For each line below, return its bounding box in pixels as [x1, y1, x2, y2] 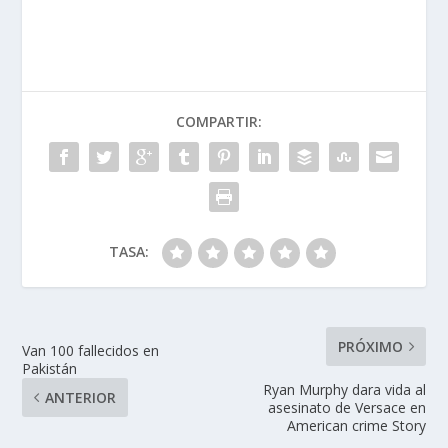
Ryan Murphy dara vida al [262, 380, 426, 400]
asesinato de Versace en [267, 398, 426, 418]
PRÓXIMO [337, 337, 403, 357]
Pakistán [22, 359, 78, 379]
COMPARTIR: [176, 112, 262, 132]
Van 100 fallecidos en [22, 341, 160, 361]
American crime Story [286, 416, 426, 436]
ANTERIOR [45, 388, 117, 408]
